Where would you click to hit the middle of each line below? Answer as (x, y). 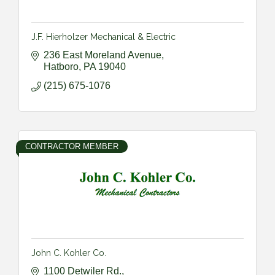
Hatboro (61, 66)
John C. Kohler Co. (69, 253)
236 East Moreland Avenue (103, 55)
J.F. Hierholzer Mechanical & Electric (103, 37)
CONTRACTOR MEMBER (72, 146)
